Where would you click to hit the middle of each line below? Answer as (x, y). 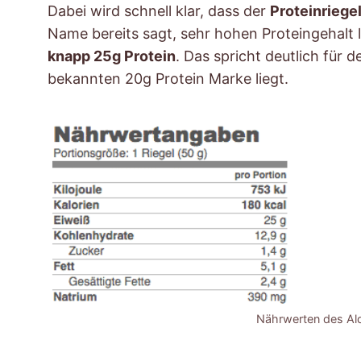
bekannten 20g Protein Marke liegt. (168, 79)
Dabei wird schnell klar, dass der (159, 11)
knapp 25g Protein (112, 56)
